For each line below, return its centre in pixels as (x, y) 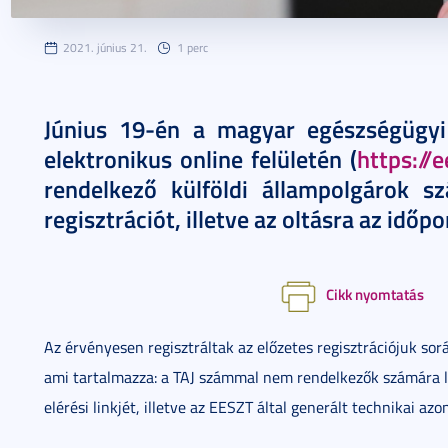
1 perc (192, 47)
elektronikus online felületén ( (200, 159)
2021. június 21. (105, 47)
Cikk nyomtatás (375, 294)
